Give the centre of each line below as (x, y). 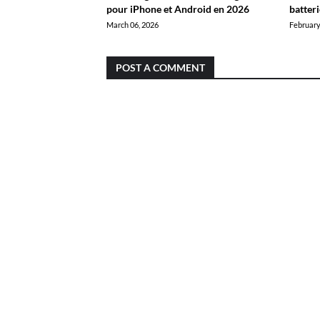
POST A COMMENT (160, 67)
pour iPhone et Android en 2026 (177, 9)
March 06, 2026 (132, 25)
